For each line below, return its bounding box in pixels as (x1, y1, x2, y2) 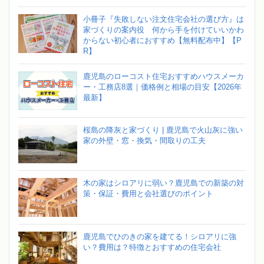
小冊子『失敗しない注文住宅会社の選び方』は (83, 15, 244, 24)
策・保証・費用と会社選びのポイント (83, 189, 213, 199)
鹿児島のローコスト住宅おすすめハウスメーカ (83, 72, 244, 81)
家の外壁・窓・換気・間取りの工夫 (83, 136, 206, 145)
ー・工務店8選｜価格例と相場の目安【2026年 (83, 82, 242, 92)
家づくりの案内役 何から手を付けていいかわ (83, 25, 244, 35)
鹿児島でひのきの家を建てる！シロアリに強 (83, 232, 236, 242)
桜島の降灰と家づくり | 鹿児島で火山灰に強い (83, 125, 243, 134)
